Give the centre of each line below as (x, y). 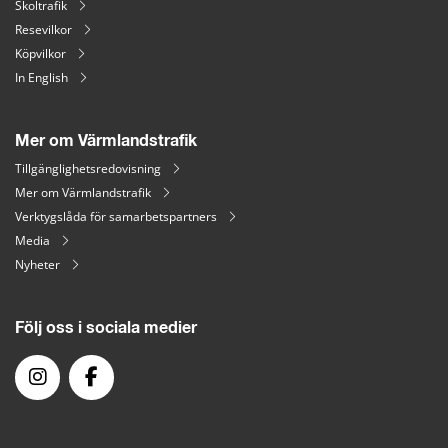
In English (41, 77)
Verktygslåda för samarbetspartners (116, 216)
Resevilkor (43, 29)
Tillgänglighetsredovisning (88, 168)
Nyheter (37, 264)
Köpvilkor (40, 53)
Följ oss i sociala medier (106, 327)
